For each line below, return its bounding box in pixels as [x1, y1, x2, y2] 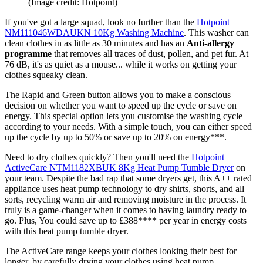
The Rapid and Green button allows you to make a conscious [5, 89, 231, 100]
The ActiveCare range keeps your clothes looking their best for [5, 245, 237, 256]
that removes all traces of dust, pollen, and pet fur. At [54, 48, 248, 59]
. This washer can [184, 27, 249, 38]
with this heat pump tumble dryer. [5, 225, 129, 236]
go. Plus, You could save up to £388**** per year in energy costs [5, 215, 247, 225]
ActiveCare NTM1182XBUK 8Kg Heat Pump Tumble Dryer [5, 162, 234, 173]
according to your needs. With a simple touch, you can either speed [5, 121, 252, 131]
